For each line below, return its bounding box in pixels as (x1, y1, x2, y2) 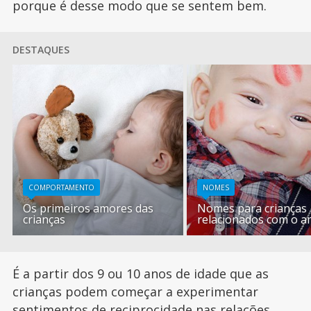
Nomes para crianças (197, 201, 308, 217)
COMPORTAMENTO (28, 183, 95, 193)
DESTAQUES (12, 43, 69, 57)
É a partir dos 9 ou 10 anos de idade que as (12, 265, 269, 283)
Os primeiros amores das (23, 201, 154, 217)
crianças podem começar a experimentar (12, 283, 258, 301)
